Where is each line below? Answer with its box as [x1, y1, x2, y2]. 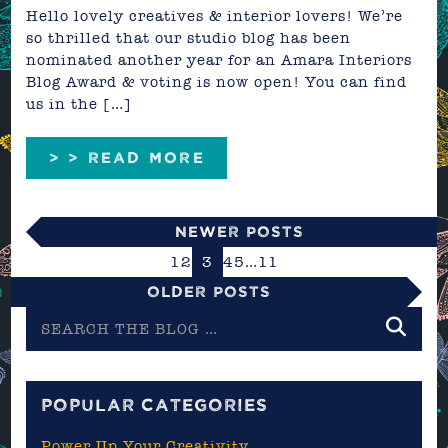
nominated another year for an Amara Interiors [26, 50, 413, 69]
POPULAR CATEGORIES [41, 399, 269, 413]
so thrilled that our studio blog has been [26, 28, 352, 47]
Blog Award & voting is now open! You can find [26, 72, 408, 91]
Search [25, 307, 82, 326]
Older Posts [147, 285, 271, 297]
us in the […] [26, 94, 133, 113]
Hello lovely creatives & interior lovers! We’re [26, 6, 404, 25]
